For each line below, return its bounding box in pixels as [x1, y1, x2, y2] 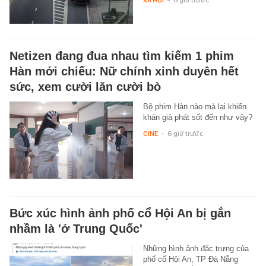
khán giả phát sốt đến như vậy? [142, 112, 252, 122]
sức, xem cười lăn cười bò [9, 80, 161, 93]
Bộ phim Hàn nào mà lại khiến [142, 102, 246, 111]
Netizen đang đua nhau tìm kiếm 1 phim [9, 49, 234, 62]
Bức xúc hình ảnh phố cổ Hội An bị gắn [9, 206, 231, 220]
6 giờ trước [167, 129, 203, 138]
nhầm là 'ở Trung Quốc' [9, 221, 142, 235]
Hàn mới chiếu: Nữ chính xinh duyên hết [9, 64, 239, 78]
